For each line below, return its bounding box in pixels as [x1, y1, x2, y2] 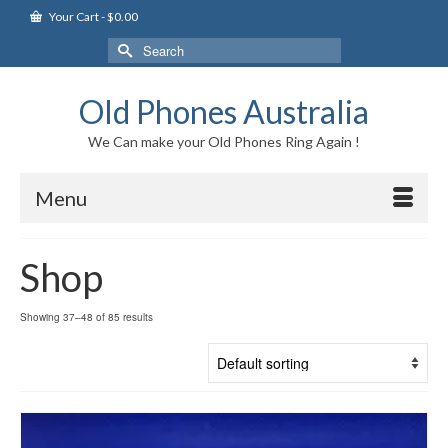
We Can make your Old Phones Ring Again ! [88, 133, 360, 150]
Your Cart [47, 9, 101, 24]
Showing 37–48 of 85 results [20, 310, 153, 324]
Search [106, 37, 154, 57]
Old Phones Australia [79, 92, 369, 131]
